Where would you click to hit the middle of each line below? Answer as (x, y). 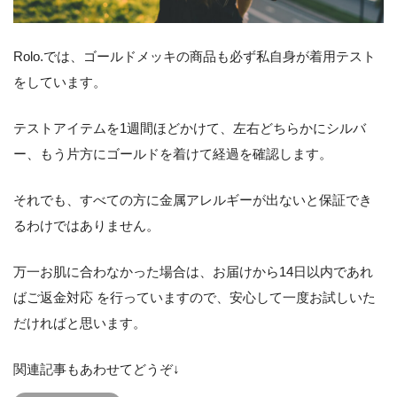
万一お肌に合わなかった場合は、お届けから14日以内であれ (193, 271)
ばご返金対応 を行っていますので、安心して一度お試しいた (195, 297)
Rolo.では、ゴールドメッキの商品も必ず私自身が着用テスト (195, 56)
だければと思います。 (80, 323)
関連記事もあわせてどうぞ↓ (97, 369)
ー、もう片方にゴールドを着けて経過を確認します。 (173, 153)
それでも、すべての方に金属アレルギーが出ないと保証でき (193, 199)
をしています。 (60, 82)
